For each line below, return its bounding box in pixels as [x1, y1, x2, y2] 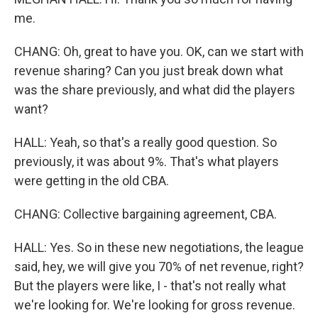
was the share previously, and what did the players [14, 82, 295, 97]
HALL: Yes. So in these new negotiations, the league [14, 240, 304, 255]
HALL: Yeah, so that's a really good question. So [14, 135, 277, 150]
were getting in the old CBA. [14, 173, 169, 188]
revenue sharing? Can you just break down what [14, 63, 283, 78]
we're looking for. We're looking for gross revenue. [14, 297, 295, 312]
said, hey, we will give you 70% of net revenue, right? [14, 259, 304, 274]
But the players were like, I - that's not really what [14, 278, 286, 293]
